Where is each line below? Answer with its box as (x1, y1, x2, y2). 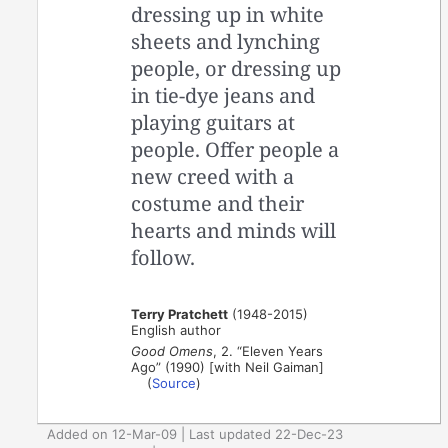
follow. (131, 244, 196, 272)
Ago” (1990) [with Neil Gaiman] (131, 359, 325, 376)
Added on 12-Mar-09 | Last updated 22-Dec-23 (47, 425, 344, 442)
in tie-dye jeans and (131, 82, 316, 110)
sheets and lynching (131, 28, 321, 56)
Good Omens (131, 343, 214, 360)
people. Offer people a (131, 136, 340, 164)
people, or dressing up (131, 55, 342, 83)
